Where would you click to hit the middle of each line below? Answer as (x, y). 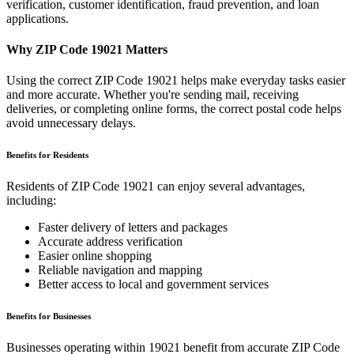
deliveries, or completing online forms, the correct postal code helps (174, 109)
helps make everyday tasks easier (262, 81)
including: (31, 201)
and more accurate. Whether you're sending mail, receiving (153, 95)
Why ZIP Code (49, 49)
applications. (38, 18)
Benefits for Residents (47, 155)
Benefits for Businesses (49, 316)
